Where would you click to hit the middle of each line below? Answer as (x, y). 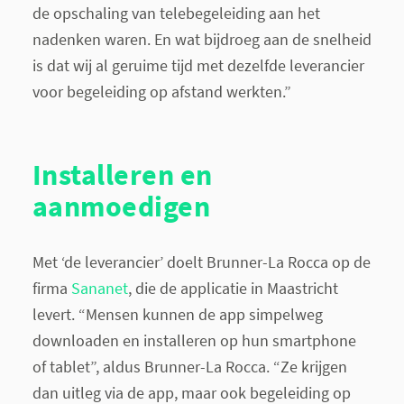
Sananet (99, 288)
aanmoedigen (121, 206)
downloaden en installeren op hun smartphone (194, 340)
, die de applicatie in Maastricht (233, 288)
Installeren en (122, 174)
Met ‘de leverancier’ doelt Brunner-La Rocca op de (201, 262)
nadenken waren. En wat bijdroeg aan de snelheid (202, 39)
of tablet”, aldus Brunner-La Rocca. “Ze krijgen (189, 366)
